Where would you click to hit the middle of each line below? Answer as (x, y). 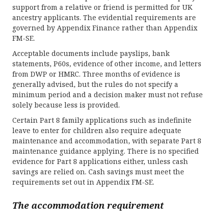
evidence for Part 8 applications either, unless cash (100, 161)
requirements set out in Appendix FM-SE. (83, 182)
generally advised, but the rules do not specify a (95, 84)
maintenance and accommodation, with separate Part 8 (107, 141)
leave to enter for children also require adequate (97, 130)
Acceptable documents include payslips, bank (91, 53)
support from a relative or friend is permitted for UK (102, 7)
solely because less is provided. (66, 105)
